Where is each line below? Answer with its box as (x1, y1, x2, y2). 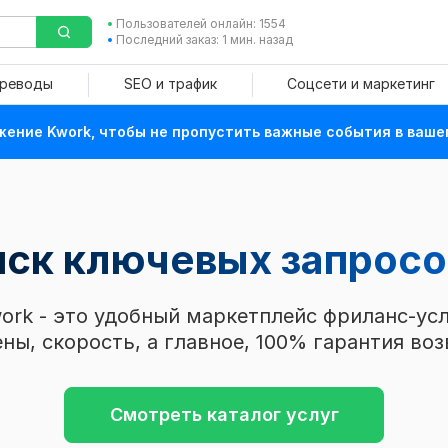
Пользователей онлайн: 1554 (115, 16, 286, 31)
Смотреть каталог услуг (109, 404, 339, 425)
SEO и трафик (123, 75, 217, 92)
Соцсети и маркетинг (286, 75, 435, 92)
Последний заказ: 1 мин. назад (115, 32, 293, 47)
